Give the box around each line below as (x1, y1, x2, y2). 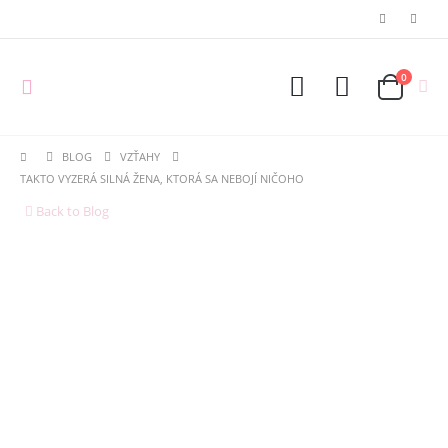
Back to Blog (33, 202, 109, 220)
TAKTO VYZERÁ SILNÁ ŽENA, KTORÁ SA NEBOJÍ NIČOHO (20, 171, 304, 186)
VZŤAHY (120, 149, 160, 164)
